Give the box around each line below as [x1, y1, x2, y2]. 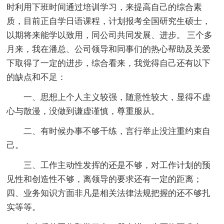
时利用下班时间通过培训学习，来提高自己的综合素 [6, 2, 202, 12]
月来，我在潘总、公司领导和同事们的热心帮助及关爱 [6, 44, 211, 54]
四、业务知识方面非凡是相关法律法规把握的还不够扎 [6, 188, 211, 198]
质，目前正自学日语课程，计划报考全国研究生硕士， [6, 16, 211, 26]
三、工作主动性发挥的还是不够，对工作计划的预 [6, 160, 211, 170]
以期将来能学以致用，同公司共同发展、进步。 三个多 [6, 30, 213, 40]
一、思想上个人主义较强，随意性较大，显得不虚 [6, 92, 211, 102]
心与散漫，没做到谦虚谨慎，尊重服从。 [6, 106, 160, 116]
